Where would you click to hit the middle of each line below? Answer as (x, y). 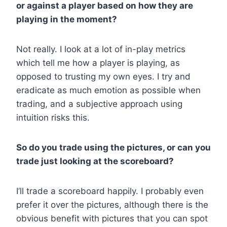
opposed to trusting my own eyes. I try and (103, 77)
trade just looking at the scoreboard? (95, 161)
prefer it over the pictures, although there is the (112, 205)
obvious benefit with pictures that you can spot (112, 219)
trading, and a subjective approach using (99, 104)
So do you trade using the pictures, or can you (113, 148)
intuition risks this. (53, 118)
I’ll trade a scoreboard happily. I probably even (110, 191)
